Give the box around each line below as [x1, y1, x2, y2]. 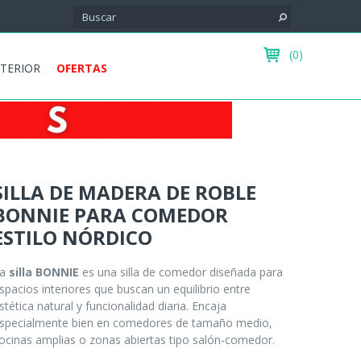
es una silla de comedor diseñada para [79, 264, 283, 280]
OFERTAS [56, 60, 107, 76]
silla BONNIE [9, 264, 79, 280]
